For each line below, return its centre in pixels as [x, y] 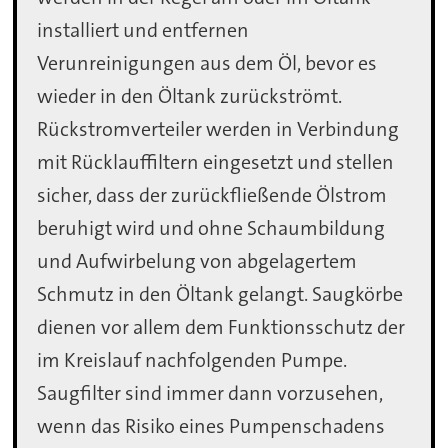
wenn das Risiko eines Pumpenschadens [211, 426]
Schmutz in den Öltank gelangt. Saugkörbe [220, 294]
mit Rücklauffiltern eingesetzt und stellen [216, 162]
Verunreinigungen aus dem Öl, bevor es [207, 63]
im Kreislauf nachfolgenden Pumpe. [192, 360]
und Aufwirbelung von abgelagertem [197, 261]
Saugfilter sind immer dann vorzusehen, [210, 393]
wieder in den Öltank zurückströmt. [190, 96]
